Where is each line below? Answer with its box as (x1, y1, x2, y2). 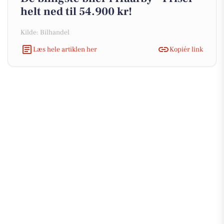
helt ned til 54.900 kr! (20, 4, 132, 18)
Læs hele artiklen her (33, 44, 97, 54)
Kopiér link (169, 44, 203, 54)
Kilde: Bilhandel (20, 28, 69, 37)
